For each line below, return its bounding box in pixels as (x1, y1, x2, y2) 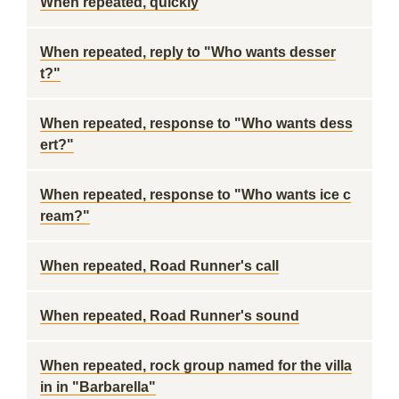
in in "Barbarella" (40, 379, 156, 395)
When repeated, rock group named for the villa (40, 358, 352, 373)
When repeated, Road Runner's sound (40, 308, 299, 323)
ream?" (40, 208, 90, 224)
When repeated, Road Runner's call (40, 258, 279, 273)
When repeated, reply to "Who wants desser (40, 45, 336, 60)
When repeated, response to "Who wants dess (40, 116, 353, 131)
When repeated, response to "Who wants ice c (40, 187, 351, 202)
